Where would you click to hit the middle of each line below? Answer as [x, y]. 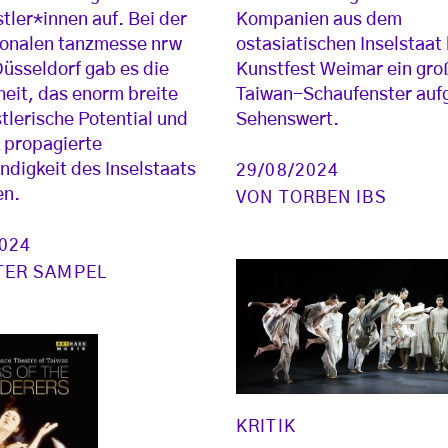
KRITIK [266, 426]
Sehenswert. [288, 120]
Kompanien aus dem [319, 20]
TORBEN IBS [332, 198]
